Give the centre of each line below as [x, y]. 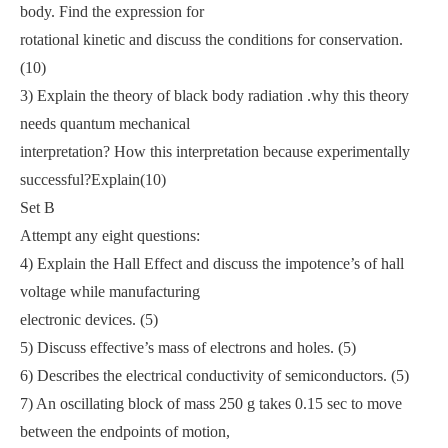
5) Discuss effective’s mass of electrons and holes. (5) [188, 347]
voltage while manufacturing [110, 291]
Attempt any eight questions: [110, 235]
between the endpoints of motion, [125, 431]
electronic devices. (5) [89, 319]
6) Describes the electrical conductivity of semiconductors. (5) [214, 375]
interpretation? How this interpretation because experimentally [215, 151]
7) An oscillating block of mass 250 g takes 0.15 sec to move [211, 403]
